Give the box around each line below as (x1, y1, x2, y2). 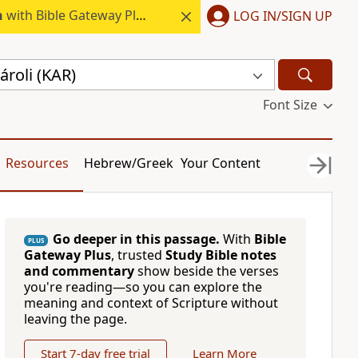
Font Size (262, 96, 317, 113)
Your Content (181, 154, 261, 172)
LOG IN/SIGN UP (233, 6, 332, 25)
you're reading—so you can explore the (23, 278, 262, 296)
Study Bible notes (165, 246, 276, 264)
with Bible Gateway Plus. (2, 6, 136, 24)
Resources (5, 154, 69, 172)
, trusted (110, 246, 165, 264)
